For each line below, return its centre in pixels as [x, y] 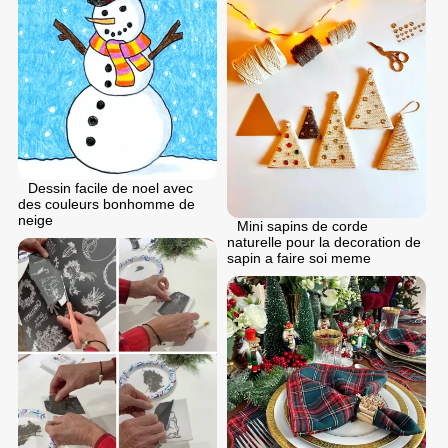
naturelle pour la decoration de [324, 241]
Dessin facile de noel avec [110, 187]
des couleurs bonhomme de [106, 203]
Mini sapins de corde [302, 225]
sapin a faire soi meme [299, 257]
